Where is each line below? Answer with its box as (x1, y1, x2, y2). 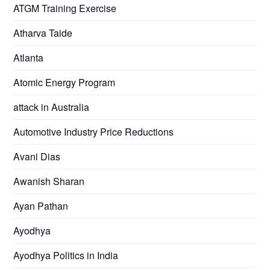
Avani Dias (13, 149, 61, 163)
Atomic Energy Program (13, 75, 116, 89)
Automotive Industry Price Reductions (13, 124, 174, 139)
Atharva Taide (13, 25, 73, 40)
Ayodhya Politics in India (13, 248, 119, 262)
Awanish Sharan (13, 174, 85, 188)
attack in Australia (13, 99, 90, 114)
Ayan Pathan (13, 198, 69, 213)
